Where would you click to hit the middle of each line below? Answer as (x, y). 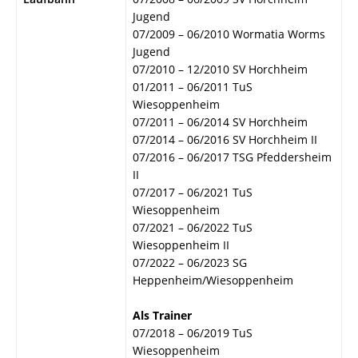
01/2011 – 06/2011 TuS (193, 87)
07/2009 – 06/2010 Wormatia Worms (229, 34)
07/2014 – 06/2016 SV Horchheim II (225, 139)
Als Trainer (162, 315)
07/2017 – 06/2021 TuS (193, 192)
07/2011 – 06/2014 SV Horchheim (220, 122)
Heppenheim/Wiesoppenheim (213, 280)
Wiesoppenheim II (181, 245)
